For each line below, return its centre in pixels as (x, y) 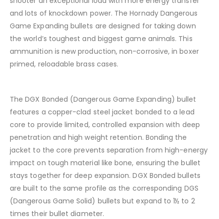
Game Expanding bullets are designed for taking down (103, 26)
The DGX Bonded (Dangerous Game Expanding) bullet (103, 99)
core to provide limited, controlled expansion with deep (105, 125)
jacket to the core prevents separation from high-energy (109, 150)
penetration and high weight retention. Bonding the (99, 138)
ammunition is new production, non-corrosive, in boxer (104, 52)
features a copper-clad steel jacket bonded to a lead (102, 112)
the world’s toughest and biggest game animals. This (101, 39)
